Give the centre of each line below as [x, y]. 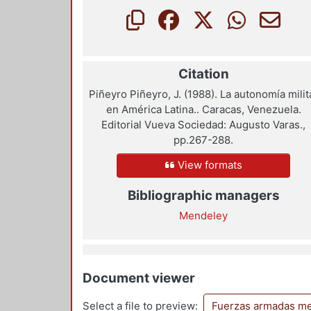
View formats [208, 165]
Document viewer [139, 278]
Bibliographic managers [203, 195]
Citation [203, 74]
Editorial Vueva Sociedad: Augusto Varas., [204, 125]
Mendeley [204, 216]
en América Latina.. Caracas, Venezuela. [203, 110]
